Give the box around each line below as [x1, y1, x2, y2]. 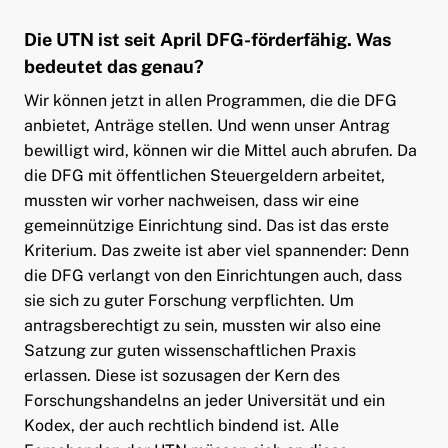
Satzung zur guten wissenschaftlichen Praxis [23, 340, 356, 360]
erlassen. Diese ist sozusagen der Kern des [23, 365, 340, 385]
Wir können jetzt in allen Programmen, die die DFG [23, 90, 397, 110]
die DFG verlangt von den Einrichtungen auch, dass [23, 265, 402, 285]
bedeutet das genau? [23, 55, 204, 77]
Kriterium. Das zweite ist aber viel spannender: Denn [23, 240, 409, 260]
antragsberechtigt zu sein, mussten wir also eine [23, 315, 381, 335]
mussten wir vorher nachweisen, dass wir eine [23, 190, 359, 210]
